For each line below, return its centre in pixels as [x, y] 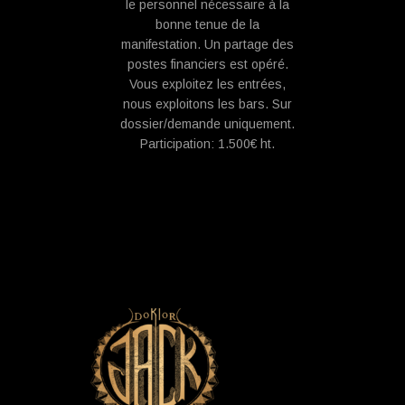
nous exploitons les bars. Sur [207, 104]
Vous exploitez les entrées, [207, 84]
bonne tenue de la [207, 24]
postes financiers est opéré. [207, 64]
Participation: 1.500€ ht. [207, 144]
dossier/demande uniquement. [207, 124]
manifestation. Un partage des [207, 44]
